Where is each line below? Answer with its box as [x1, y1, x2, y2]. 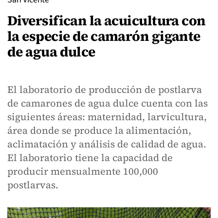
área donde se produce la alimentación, [7, 124, 191, 137]
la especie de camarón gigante [7, 27, 200, 45]
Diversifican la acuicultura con [7, 11, 206, 30]
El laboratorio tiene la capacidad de [7, 151, 173, 164]
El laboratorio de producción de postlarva [7, 83, 202, 96]
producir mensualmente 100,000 [7, 164, 158, 178]
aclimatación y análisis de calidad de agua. [7, 137, 206, 151]
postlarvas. [7, 178, 58, 192]
